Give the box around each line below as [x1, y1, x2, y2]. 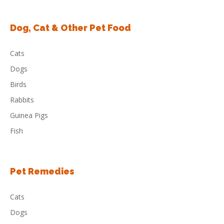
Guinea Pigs [10, 110, 48, 120]
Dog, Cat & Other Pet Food [10, 22, 131, 33]
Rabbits [10, 95, 34, 104]
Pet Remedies [10, 166, 74, 176]
